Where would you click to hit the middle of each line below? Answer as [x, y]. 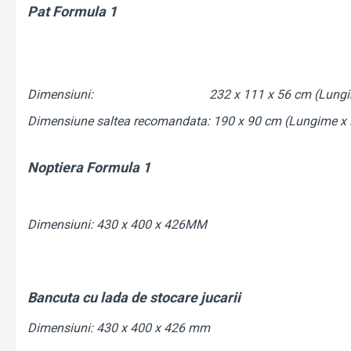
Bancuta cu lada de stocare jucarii [134, 298]
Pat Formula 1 [72, 11]
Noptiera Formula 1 [89, 168]
